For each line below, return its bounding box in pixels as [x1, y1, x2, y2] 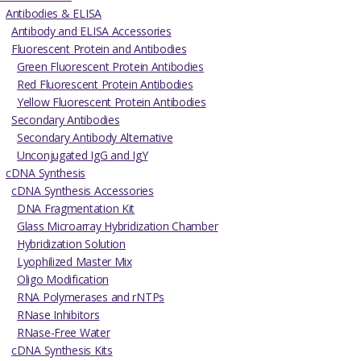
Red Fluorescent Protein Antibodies [17, 76, 193, 92]
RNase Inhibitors [17, 306, 100, 322]
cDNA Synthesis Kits [11, 342, 113, 358]
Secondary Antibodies [11, 111, 120, 127]
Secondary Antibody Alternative [17, 129, 173, 145]
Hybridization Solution [17, 235, 126, 251]
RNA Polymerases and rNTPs [17, 288, 164, 305]
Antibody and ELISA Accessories [11, 23, 172, 39]
